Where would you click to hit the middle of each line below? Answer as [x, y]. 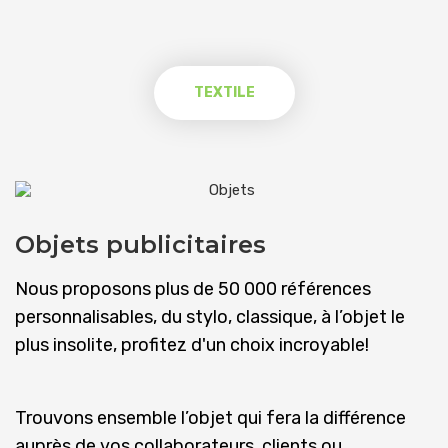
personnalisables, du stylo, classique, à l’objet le [210, 316]
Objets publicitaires [140, 244]
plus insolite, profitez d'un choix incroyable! [192, 344]
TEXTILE [224, 92]
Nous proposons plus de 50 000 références [193, 288]
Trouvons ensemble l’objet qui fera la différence [210, 417]
